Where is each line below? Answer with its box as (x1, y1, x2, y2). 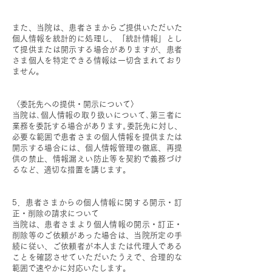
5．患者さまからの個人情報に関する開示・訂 (12, 199, 182, 206)
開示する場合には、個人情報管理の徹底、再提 (12, 144, 182, 152)
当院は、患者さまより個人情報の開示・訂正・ (12, 220, 182, 228)
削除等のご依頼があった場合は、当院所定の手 (12, 231, 182, 239)
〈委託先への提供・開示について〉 (12, 100, 138, 108)
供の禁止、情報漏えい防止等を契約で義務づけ (12, 155, 182, 163)
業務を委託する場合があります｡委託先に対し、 (12, 122, 182, 130)
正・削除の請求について (12, 209, 99, 217)
